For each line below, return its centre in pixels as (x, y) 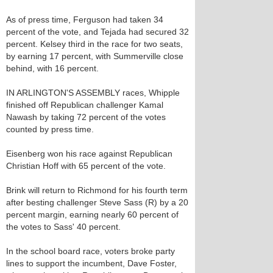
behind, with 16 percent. (52, 68)
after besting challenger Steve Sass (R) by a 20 (97, 202)
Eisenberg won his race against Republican (89, 154)
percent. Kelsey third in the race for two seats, (94, 44)
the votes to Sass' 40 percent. (63, 227)
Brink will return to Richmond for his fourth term (97, 190)
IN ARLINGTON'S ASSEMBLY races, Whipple (93, 93)
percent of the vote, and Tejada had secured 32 (97, 32)
